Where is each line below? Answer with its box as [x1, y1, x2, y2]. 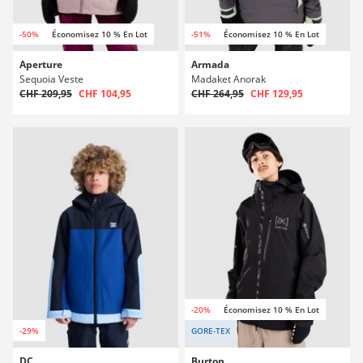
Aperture [19, 58, 62, 71]
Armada [191, 58, 229, 71]
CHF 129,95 [250, 87, 303, 100]
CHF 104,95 [79, 87, 131, 100]
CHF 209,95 [19, 87, 72, 100]
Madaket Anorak [191, 72, 266, 86]
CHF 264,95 [191, 87, 244, 100]
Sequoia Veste [19, 72, 83, 86]
